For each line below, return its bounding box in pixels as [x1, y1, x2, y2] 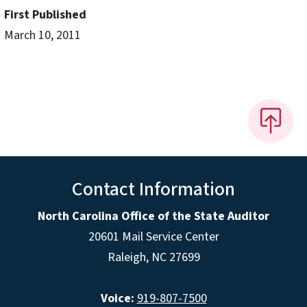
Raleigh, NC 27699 [107, 248, 200, 266]
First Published [4, 6, 86, 24]
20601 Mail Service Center [88, 228, 219, 245]
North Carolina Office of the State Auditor [38, 207, 269, 225]
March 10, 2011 [4, 27, 81, 45]
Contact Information [72, 175, 235, 203]
